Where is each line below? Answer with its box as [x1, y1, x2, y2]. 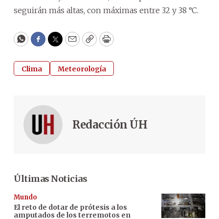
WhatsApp [20, 38, 66, 49]
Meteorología [58, 64, 106, 73]
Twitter [54, 38, 88, 49]
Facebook [37, 38, 79, 49]
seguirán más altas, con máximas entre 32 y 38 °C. [14, 5, 198, 15]
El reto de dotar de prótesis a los [14, 202, 127, 212]
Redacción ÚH [72, 117, 147, 131]
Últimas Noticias [14, 173, 87, 184]
